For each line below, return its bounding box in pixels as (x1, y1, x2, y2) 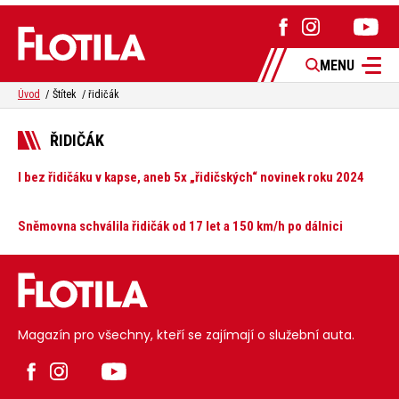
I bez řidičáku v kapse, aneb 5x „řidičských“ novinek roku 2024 (18, 169, 364, 186)
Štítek (52, 88, 77, 102)
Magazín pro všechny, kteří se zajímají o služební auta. (18, 326, 354, 345)
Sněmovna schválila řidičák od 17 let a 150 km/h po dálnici (18, 218, 343, 235)
